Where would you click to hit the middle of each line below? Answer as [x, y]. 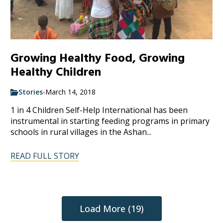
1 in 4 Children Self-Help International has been [99, 110]
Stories [31, 92]
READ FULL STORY [45, 156]
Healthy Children [56, 72]
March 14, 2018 [71, 92]
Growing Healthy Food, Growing [98, 58]
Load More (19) [111, 209]
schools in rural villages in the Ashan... [81, 132]
